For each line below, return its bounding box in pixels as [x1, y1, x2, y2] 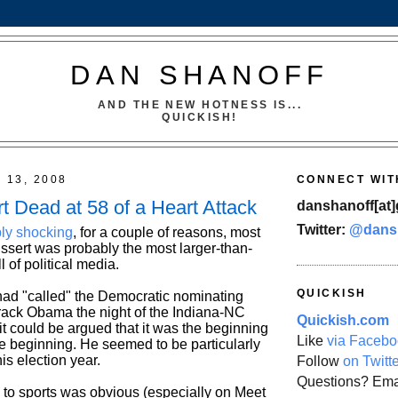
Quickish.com [297, 312, 389, 328]
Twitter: [297, 222, 349, 238]
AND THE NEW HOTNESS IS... [97, 98, 303, 111]
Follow [297, 353, 343, 369]
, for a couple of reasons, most [73, 225, 260, 241]
